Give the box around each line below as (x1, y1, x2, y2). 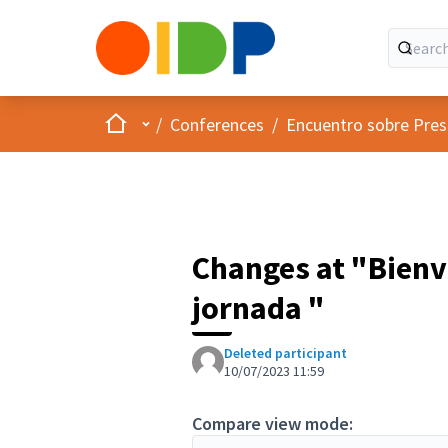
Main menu (135, 111, 217, 135)
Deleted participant (224, 344, 347, 362)
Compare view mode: (192, 412, 353, 435)
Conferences (170, 112, 264, 136)
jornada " (192, 288, 325, 328)
